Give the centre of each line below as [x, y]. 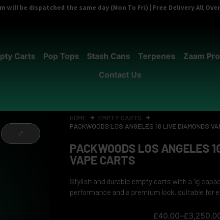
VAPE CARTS [102, 160]
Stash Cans [108, 56]
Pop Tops [61, 56]
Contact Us [120, 74]
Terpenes [156, 56]
